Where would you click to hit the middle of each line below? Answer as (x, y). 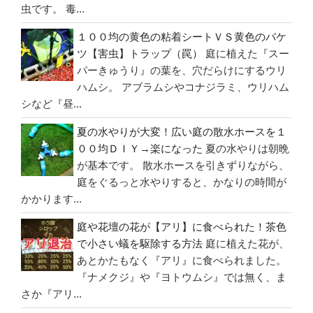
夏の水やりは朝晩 (247, 148)
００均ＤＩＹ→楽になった (140, 148)
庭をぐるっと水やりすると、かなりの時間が (182, 182)
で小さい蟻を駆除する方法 (140, 243)
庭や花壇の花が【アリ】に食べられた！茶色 (182, 226)
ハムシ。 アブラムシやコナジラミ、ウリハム (183, 87)
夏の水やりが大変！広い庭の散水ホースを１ (182, 131)
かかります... (51, 198)
